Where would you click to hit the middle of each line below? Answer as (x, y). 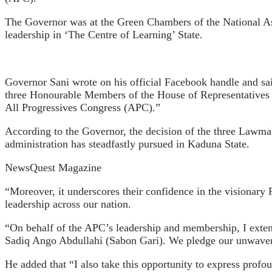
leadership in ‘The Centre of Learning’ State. (104, 34)
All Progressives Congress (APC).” (83, 107)
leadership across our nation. (68, 204)
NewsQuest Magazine (53, 167)
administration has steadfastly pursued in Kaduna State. (127, 144)
